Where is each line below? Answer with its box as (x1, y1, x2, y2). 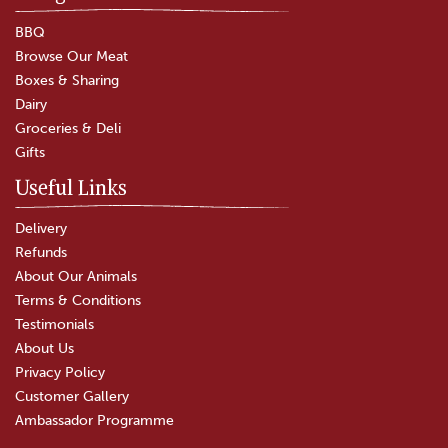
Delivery (15, 220, 67, 237)
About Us (15, 340, 74, 357)
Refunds (15, 244, 67, 261)
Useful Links (15, 175, 127, 200)
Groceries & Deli (15, 120, 121, 137)
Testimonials (15, 316, 94, 333)
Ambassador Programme (15, 412, 174, 429)
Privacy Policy (15, 364, 105, 381)
